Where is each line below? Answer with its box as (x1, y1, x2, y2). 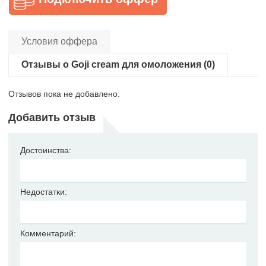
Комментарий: (20, 228, 76, 238)
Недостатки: (20, 186, 67, 197)
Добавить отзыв (8, 111, 96, 123)
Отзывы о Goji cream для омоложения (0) (21, 59, 215, 69)
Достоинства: (20, 145, 71, 155)
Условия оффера (21, 36, 97, 46)
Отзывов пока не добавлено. (8, 88, 120, 99)
